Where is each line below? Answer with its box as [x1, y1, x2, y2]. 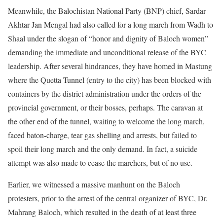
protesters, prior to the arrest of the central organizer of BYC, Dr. [8, 193, 208, 203]
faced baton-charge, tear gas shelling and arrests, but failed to [8, 130, 197, 140]
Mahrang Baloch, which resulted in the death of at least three [8, 207, 196, 217]
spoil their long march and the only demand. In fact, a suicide [8, 144, 197, 154]
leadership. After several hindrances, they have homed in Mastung [8, 61, 212, 71]
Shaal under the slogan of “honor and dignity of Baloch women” [8, 33, 208, 43]
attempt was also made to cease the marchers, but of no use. [8, 157, 192, 168]
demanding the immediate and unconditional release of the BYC [8, 47, 206, 57]
